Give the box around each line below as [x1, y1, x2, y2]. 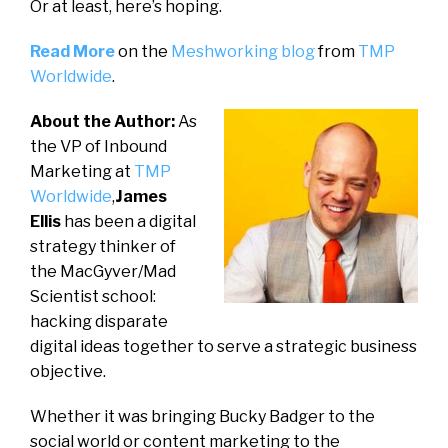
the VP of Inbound [30, 136, 167, 156]
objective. [30, 361, 106, 381]
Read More [30, 41, 115, 61]
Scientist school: [30, 286, 156, 306]
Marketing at [30, 161, 134, 181]
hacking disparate [30, 311, 168, 331]
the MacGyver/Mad [30, 261, 176, 281]
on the [118, 41, 171, 61]
